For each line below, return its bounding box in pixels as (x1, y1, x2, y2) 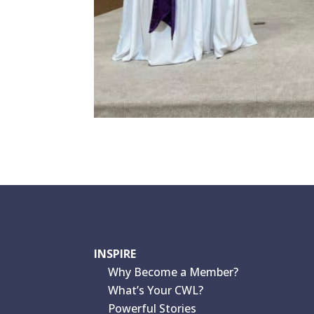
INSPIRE (94, 245, 137, 261)
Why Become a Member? (108, 264, 239, 280)
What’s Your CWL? (108, 282, 204, 298)
